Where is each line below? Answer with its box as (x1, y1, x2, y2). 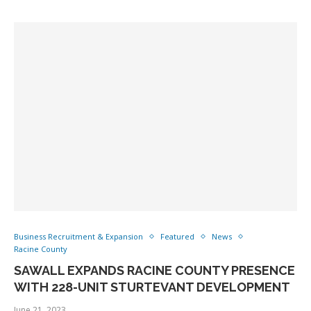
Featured (160, 231, 194, 242)
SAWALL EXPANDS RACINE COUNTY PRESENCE (14, 263, 295, 278)
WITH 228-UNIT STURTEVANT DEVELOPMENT (14, 280, 290, 294)
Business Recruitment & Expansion (14, 231, 143, 242)
